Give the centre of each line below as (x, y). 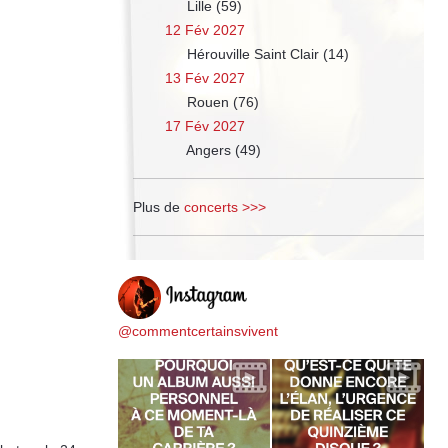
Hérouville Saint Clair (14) (266, 54)
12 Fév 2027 (205, 30)
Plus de (158, 207)
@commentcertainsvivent (198, 331)
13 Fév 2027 (205, 78)
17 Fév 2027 (205, 126)
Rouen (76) (221, 102)
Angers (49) (222, 150)
